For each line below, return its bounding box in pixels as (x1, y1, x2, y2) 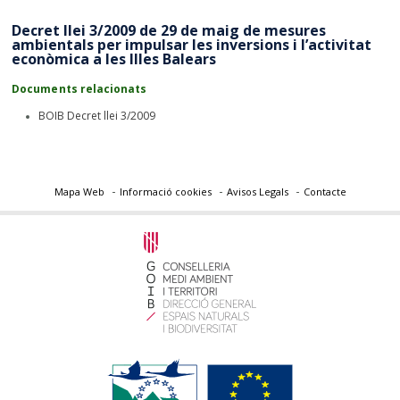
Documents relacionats (12, 81, 146, 96)
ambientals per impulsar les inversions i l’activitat (12, 35, 372, 54)
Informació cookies (119, 185, 212, 198)
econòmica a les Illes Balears (12, 49, 217, 69)
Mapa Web (54, 185, 104, 198)
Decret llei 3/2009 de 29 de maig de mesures (12, 21, 327, 40)
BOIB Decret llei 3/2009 (38, 108, 156, 123)
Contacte (303, 185, 346, 198)
